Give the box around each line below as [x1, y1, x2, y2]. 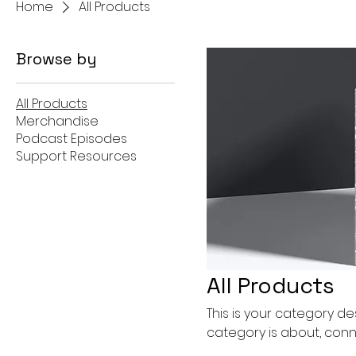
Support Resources [16, 147, 137, 165]
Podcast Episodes [16, 130, 127, 148]
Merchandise [16, 112, 99, 130]
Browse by [16, 48, 97, 69]
